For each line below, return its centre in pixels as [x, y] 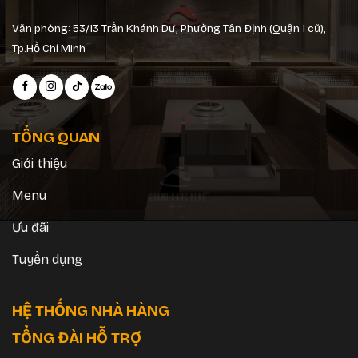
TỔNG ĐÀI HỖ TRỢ [78, 338]
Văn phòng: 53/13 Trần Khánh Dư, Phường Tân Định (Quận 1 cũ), [169, 28]
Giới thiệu [40, 164]
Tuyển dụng [47, 260]
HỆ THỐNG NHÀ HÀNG [91, 311]
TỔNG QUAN [56, 137]
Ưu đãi [30, 228]
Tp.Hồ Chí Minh [49, 48]
